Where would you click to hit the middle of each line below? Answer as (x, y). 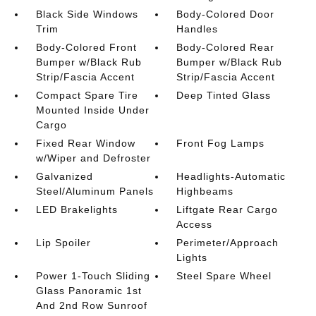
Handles (197, 29)
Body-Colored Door (226, 14)
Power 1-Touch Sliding (93, 275)
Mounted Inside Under (92, 110)
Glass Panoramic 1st (89, 290)
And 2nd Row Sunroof (91, 305)
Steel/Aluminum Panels (95, 191)
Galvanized (64, 176)
